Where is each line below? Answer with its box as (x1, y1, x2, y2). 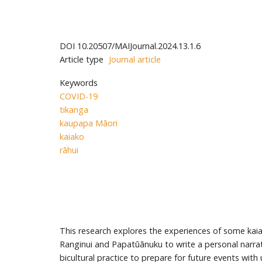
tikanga (60, 104, 88, 116)
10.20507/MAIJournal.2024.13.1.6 (77, 40, 201, 51)
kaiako (60, 131, 84, 143)
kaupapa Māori (60, 118, 118, 129)
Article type (60, 53, 104, 65)
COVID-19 (60, 91, 98, 102)
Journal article (109, 53, 161, 65)
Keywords (60, 77, 98, 89)
